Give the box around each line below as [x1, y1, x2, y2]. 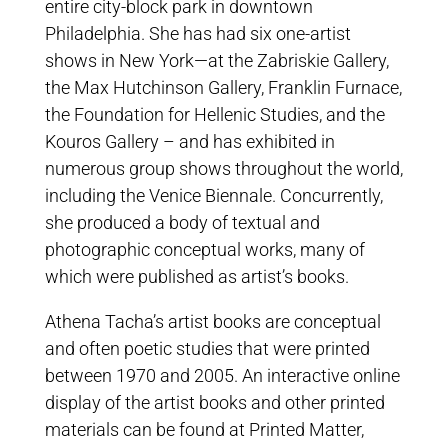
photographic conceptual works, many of [44, 239, 365, 260]
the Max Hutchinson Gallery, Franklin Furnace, [44, 77, 402, 98]
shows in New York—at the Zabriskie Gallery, [44, 50, 389, 71]
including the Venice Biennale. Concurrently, [44, 185, 383, 206]
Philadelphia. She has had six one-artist [44, 23, 351, 44]
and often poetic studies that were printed [44, 338, 370, 359]
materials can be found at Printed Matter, [44, 419, 364, 440]
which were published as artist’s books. [44, 266, 349, 287]
